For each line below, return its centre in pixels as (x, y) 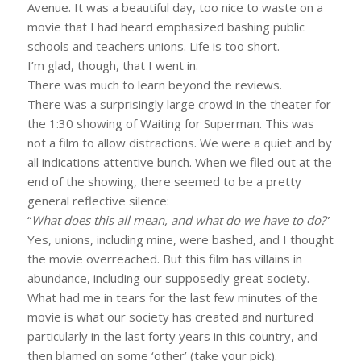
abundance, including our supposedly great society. (168, 278)
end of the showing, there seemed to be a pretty (164, 181)
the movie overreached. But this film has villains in (164, 258)
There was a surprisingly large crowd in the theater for (179, 104)
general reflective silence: (98, 200)
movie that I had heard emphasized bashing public (166, 26)
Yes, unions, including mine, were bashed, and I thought (180, 239)
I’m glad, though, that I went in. (112, 65)
